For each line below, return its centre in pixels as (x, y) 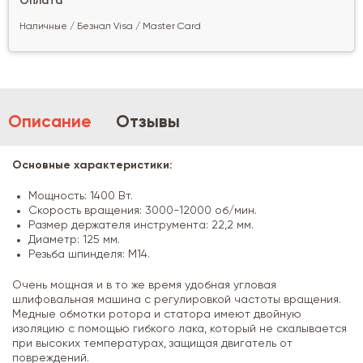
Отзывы (148, 122)
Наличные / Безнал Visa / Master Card (110, 26)
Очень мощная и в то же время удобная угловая (144, 285)
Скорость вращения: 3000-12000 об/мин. (143, 210)
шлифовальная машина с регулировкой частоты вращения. (177, 299)
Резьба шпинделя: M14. (89, 254)
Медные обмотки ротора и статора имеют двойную (157, 314)
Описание (50, 122)
